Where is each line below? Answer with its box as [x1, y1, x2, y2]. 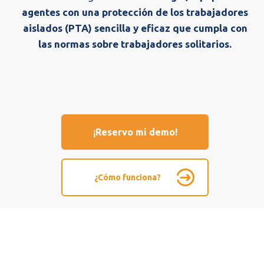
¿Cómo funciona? [94, 173, 161, 182]
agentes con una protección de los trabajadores [22, 6, 248, 18]
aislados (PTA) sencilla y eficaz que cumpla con [22, 22, 247, 34]
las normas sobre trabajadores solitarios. [38, 38, 232, 49]
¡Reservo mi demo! [93, 127, 177, 137]
